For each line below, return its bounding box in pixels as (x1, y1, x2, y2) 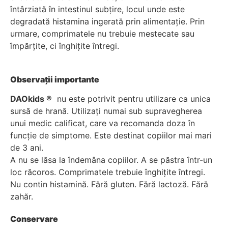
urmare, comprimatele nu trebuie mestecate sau (10, 28, 194, 39)
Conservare (10, 214, 58, 224)
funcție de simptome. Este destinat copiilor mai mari (10, 130, 212, 141)
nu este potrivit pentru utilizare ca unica (52, 94, 211, 104)
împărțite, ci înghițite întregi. (10, 41, 119, 51)
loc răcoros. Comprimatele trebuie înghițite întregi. (10, 167, 205, 178)
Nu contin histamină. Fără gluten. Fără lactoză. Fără (10, 179, 208, 190)
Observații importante (10, 74, 99, 84)
